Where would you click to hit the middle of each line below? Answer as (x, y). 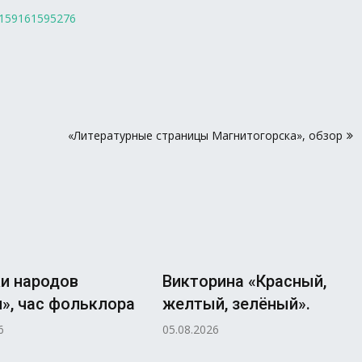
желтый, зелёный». (236, 303)
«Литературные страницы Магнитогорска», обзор (205, 135)
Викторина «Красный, (244, 281)
